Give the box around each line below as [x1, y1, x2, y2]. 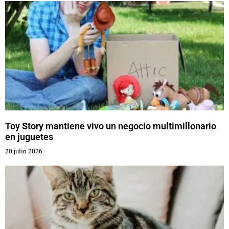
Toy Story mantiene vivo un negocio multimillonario [5, 121, 216, 132]
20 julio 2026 [5, 147, 42, 155]
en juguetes [5, 131, 53, 143]
